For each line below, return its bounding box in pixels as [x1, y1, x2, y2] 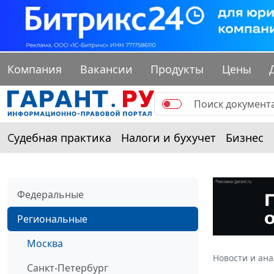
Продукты [150, 62, 204, 77]
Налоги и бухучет [121, 130, 216, 146]
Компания [7, 62, 62, 77]
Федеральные [17, 188, 84, 202]
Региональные [17, 212, 87, 226]
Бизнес [226, 130, 264, 146]
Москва [27, 237, 63, 251]
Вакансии [80, 62, 133, 77]
